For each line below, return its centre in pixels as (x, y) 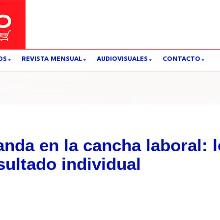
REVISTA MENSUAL (52, 59)
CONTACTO (181, 59)
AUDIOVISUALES (122, 59)
